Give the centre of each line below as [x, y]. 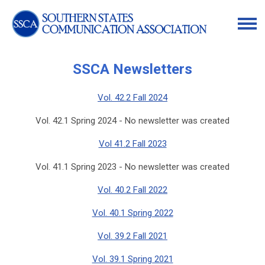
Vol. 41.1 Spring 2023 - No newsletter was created [132, 167]
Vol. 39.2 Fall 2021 [132, 236]
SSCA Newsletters [132, 69]
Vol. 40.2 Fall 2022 [132, 190]
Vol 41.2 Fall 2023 [132, 143]
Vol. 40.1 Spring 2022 [132, 213]
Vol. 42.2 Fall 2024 [132, 97]
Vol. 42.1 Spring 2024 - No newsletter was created [132, 120]
